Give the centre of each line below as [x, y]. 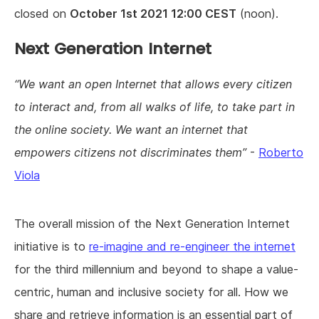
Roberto [281, 153]
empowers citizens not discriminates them [128, 153]
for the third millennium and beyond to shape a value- [156, 270]
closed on [42, 14]
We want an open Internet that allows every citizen [155, 84]
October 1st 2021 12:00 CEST [153, 14]
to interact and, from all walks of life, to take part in [155, 107]
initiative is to [52, 247]
